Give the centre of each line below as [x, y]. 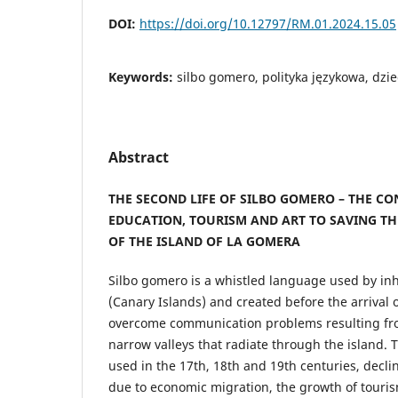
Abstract [139, 157]
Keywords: [143, 76]
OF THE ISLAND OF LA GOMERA [204, 241]
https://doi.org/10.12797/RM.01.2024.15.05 [268, 23]
